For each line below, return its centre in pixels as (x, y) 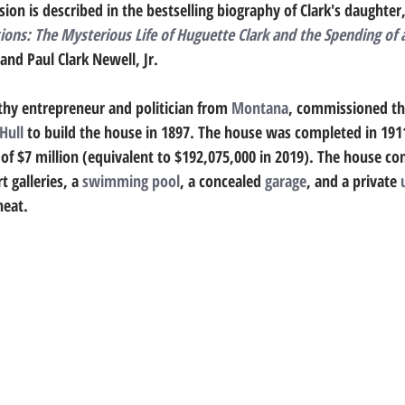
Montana (260, 108)
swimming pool (131, 181)
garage (286, 181)
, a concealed (222, 181)
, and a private (353, 181)
